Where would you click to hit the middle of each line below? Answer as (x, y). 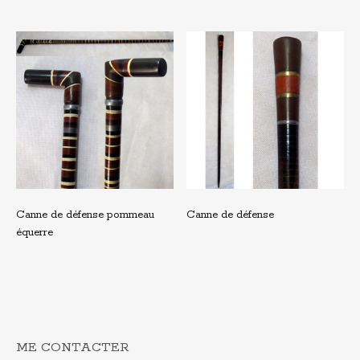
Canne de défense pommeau (85, 215)
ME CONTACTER (73, 347)
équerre (35, 233)
